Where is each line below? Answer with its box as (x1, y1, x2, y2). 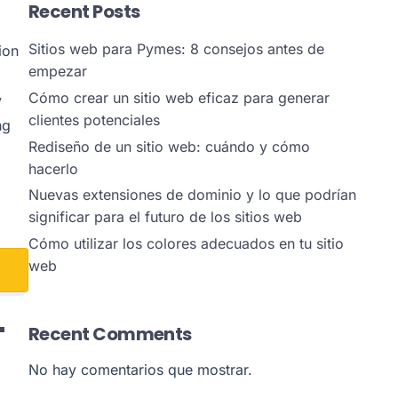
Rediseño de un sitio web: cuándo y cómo (28, 137, 310, 155)
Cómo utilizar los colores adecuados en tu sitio (28, 235, 344, 253)
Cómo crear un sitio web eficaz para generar (28, 88, 330, 107)
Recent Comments (28, 322, 192, 347)
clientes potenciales (28, 110, 160, 129)
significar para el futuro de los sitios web (28, 208, 302, 227)
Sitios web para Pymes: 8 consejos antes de (28, 40, 324, 58)
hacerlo (28, 159, 78, 178)
